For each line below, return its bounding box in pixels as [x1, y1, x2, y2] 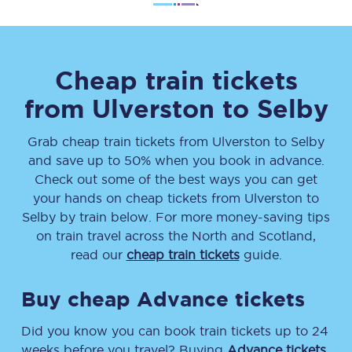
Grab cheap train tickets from [27, 134, 212, 148]
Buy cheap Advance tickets [21, 288, 305, 310]
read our [70, 247, 126, 262]
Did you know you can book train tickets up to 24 [21, 324, 328, 338]
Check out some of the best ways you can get [35, 172, 317, 186]
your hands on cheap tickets [33, 191, 211, 205]
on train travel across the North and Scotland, [36, 229, 316, 243]
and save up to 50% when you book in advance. [27, 153, 324, 167]
